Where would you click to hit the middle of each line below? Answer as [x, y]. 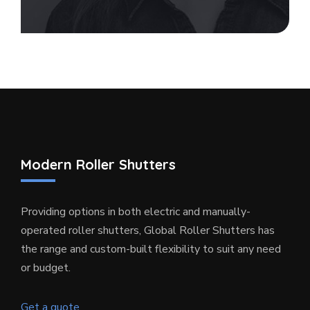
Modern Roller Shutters [98, 164]
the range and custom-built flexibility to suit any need [151, 249]
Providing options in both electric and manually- [136, 212]
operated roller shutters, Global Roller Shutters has [148, 230]
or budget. [46, 268]
